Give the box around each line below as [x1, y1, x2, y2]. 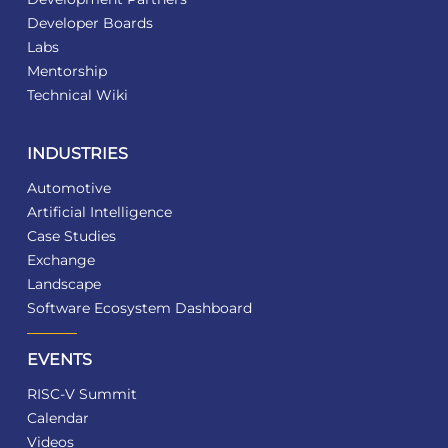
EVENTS [26, 350, 92, 370]
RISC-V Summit [26, 385, 137, 404]
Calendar [26, 409, 89, 428]
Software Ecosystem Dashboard [26, 299, 252, 318]
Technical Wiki [26, 86, 128, 105]
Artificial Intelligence [26, 203, 172, 222]
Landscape [26, 275, 101, 294]
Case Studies [26, 227, 116, 246]
